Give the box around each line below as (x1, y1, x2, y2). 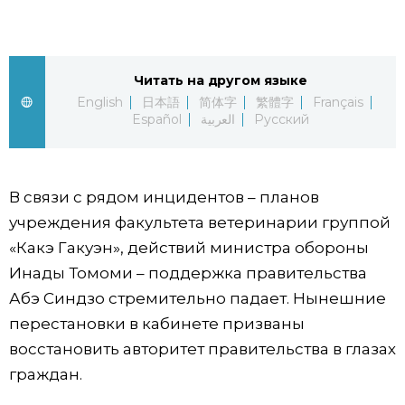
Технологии (18, 76, 108, 93)
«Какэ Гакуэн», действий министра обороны (9, 238, 369, 257)
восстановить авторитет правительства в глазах (9, 339, 396, 358)
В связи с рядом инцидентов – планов (9, 187, 319, 206)
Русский (254, 110, 310, 127)
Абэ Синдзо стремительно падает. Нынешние (9, 288, 386, 307)
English (77, 93, 124, 110)
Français (312, 93, 363, 110)
